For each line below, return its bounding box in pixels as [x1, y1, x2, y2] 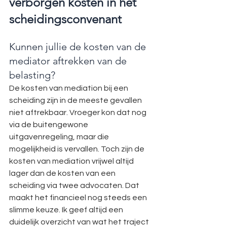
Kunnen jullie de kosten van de [9, 41, 148, 53]
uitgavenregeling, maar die [9, 133, 110, 141]
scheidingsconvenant [9, 12, 122, 26]
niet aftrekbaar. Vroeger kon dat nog [9, 108, 148, 117]
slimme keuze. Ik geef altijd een [9, 206, 125, 214]
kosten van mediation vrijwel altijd [9, 157, 135, 165]
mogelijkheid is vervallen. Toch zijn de [9, 145, 146, 153]
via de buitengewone [9, 121, 90, 129]
